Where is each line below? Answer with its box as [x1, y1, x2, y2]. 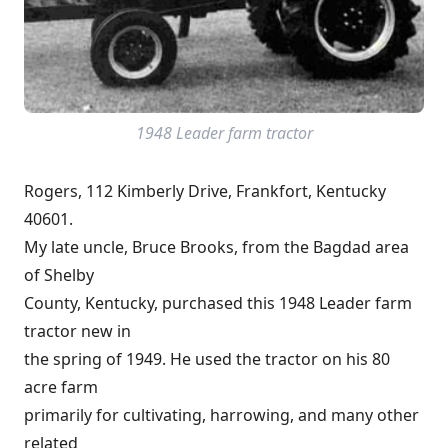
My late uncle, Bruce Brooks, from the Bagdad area [24, 236, 409, 259]
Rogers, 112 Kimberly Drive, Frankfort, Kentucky [24, 180, 386, 203]
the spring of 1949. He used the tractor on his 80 [24, 348, 390, 371]
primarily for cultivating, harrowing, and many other [24, 404, 419, 427]
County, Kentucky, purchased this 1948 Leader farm [24, 292, 412, 315]
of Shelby [24, 264, 94, 287]
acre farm [24, 376, 98, 399]
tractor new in [24, 320, 131, 343]
